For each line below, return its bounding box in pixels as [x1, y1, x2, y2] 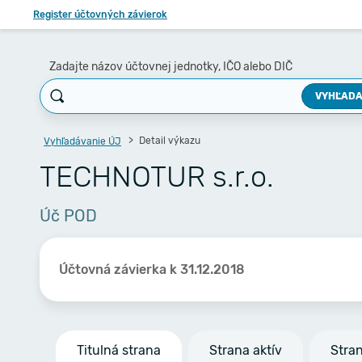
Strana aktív [209, 343, 282, 358]
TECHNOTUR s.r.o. [40, 159, 274, 194]
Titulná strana [77, 343, 161, 358]
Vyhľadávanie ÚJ [44, 136, 121, 147]
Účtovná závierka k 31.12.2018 [59, 261, 245, 277]
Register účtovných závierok [33, 9, 167, 20]
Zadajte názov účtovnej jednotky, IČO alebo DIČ [49, 60, 293, 74]
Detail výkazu [137, 135, 200, 146]
